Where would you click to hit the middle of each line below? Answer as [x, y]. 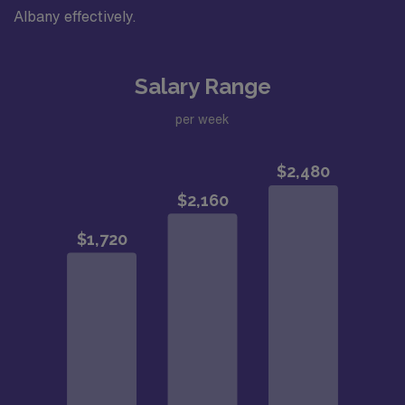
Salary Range [202, 86]
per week [202, 119]
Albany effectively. [75, 16]
